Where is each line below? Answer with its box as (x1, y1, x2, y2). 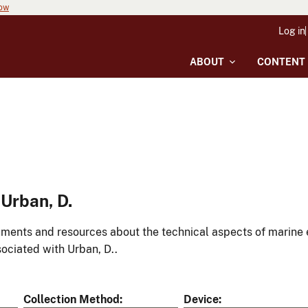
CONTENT (257, 56, 305, 67)
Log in (278, 25, 305, 36)
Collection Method (23, 293, 120, 307)
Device (184, 293, 219, 307)
